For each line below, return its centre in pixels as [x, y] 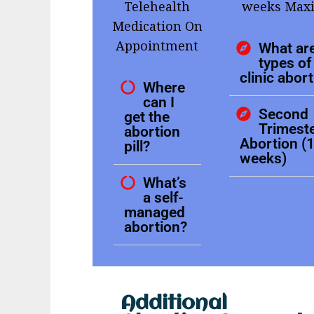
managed [155, 212]
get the [147, 117]
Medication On [157, 26]
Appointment [157, 46]
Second [283, 114]
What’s [165, 183]
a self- [164, 198]
